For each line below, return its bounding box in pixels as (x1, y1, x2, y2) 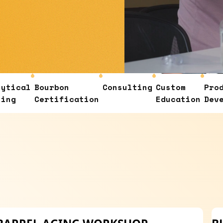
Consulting (68, 81, 118, 94)
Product (169, 81, 205, 94)
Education (121, 93, 166, 106)
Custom (121, 81, 151, 94)
